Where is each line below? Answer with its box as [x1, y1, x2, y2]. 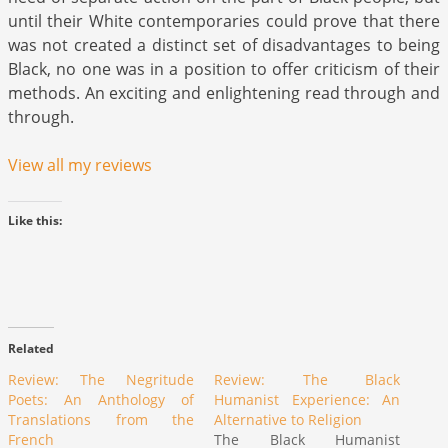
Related [8, 340, 54, 358]
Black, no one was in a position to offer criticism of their [8, 58, 440, 81]
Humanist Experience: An [214, 390, 400, 410]
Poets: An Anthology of [8, 390, 194, 410]
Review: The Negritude [8, 370, 194, 390]
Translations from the [8, 410, 194, 430]
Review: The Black [214, 370, 400, 390]
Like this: [8, 212, 62, 230]
